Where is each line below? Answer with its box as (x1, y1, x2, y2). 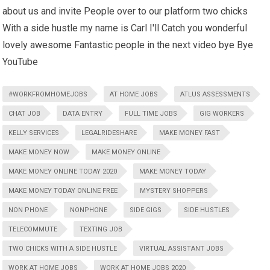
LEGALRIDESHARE (81, 129, 137, 137)
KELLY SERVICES (8, 129, 60, 137)
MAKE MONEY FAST (159, 129, 221, 137)
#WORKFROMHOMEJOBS (8, 90, 88, 99)
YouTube (2, 56, 39, 68)
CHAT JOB (8, 110, 41, 118)
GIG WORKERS (199, 110, 245, 118)
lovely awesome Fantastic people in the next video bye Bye (2, 39, 254, 51)
